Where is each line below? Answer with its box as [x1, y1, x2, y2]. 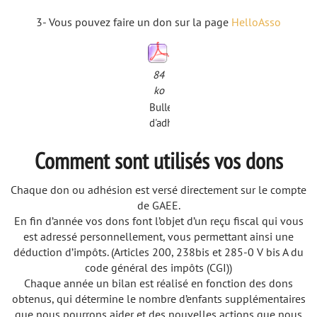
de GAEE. [137, 197, 180, 212]
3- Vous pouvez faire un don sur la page [36, 14, 231, 29]
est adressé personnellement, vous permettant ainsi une [23, 229, 294, 243]
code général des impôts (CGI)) [85, 260, 232, 275]
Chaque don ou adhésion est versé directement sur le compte [11, 182, 306, 197]
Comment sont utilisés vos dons [34, 145, 283, 175]
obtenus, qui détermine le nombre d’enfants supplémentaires [11, 291, 306, 306]
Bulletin [149, 100, 185, 114]
